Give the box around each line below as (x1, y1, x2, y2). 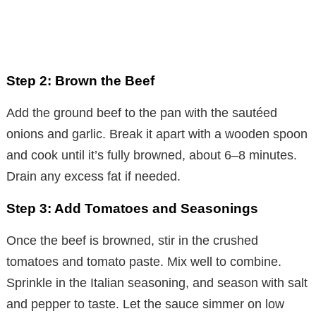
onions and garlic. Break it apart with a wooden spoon (6, 127, 308, 142)
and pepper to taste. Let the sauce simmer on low (6, 297, 284, 312)
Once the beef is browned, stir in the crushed (6, 233, 258, 248)
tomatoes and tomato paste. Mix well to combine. (6, 255, 281, 269)
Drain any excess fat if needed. (6, 169, 181, 184)
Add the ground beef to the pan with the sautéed (6, 106, 277, 121)
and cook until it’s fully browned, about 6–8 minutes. (6, 148, 297, 163)
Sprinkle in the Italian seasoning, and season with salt (6, 276, 308, 291)
